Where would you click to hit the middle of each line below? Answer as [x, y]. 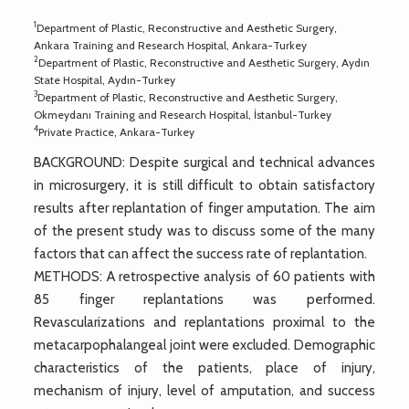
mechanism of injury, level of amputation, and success [204, 390]
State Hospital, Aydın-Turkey [105, 79]
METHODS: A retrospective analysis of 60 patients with [204, 276]
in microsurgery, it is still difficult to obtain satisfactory [204, 185]
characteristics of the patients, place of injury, [204, 367]
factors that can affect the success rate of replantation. [201, 253]
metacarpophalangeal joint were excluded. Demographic [204, 345]
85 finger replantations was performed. [204, 299]
